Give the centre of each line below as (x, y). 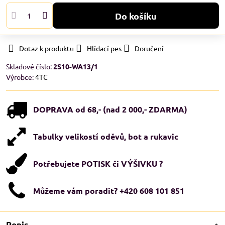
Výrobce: (21, 77)
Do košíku (139, 16)
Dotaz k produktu (46, 48)
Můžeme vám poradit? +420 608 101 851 (109, 191)
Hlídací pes (104, 48)
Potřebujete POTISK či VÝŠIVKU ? (98, 163)
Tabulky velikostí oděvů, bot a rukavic (106, 136)
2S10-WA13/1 (76, 66)
